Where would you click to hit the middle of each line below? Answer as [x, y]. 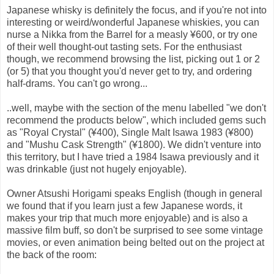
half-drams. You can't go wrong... [77, 83]
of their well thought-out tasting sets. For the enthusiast [124, 46]
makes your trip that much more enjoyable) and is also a [127, 218]
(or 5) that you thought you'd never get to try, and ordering [129, 71]
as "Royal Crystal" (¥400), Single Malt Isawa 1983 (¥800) [130, 132]
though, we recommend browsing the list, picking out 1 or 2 [133, 59]
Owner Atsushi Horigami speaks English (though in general [135, 193]
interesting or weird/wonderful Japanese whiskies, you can [133, 22]
